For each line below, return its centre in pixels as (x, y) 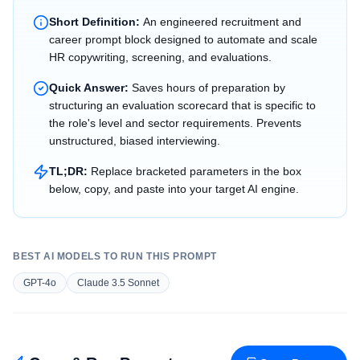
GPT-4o (40, 283)
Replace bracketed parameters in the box (196, 171)
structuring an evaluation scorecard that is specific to (182, 105)
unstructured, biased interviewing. (135, 141)
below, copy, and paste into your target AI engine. (174, 189)
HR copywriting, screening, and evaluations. (160, 57)
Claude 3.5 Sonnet (118, 283)
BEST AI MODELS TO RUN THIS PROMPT (115, 256)
